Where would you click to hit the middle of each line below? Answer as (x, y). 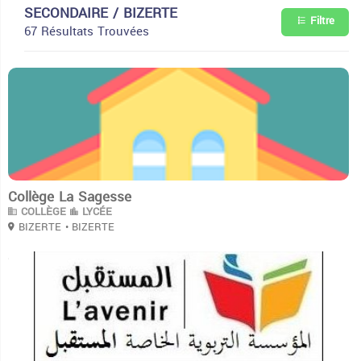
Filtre (320, 21)
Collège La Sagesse (70, 196)
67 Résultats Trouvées (87, 31)
